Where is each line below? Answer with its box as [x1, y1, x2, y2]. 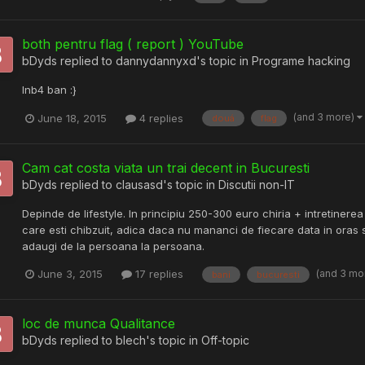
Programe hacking [252, 53, 350, 68]
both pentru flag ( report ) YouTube [22, 35, 244, 52]
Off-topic [201, 333, 249, 348]
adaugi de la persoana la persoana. [22, 239, 204, 253]
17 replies [132, 267, 183, 281]
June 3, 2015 [37, 267, 103, 281]
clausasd [116, 177, 163, 191]
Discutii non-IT [218, 177, 295, 191]
